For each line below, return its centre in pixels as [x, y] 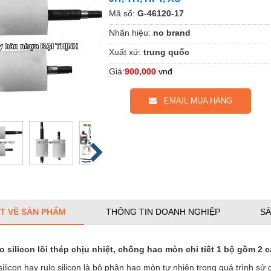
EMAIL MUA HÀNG [194, 100]
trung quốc [166, 52]
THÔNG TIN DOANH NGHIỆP [163, 211]
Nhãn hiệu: [130, 32]
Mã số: [122, 13]
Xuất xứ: [125, 52]
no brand [172, 32]
